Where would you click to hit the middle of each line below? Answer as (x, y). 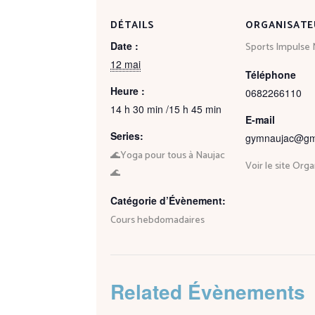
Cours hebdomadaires (157, 220)
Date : (124, 45)
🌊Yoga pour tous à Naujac (168, 155)
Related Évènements (208, 291)
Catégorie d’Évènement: (168, 200)
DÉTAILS (132, 25)
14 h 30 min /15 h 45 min (166, 109)
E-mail (260, 119)
